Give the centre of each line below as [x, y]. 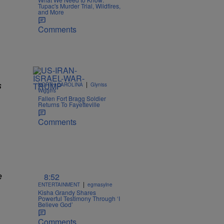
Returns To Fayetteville [69, 104]
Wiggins [47, 90]
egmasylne [100, 185]
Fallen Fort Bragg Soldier [72, 98]
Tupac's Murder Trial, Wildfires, [79, 5]
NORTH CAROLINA [60, 84]
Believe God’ [55, 204]
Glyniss [99, 84]
